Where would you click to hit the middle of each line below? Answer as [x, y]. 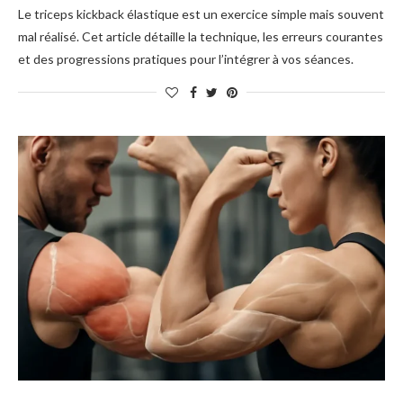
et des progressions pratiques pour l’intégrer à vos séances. [186, 59]
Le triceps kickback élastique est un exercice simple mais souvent [201, 14]
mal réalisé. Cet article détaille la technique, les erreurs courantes [201, 36]
